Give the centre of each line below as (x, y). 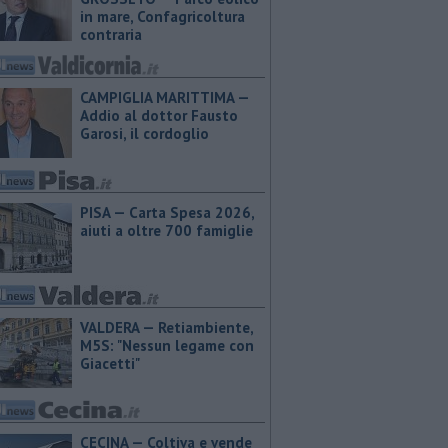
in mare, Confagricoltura (162, 16)
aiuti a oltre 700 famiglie (166, 230)
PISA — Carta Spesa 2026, (167, 212)
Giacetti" (110, 363)
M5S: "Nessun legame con (167, 345)
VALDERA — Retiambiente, (166, 327)
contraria (111, 34)
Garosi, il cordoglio (144, 133)
